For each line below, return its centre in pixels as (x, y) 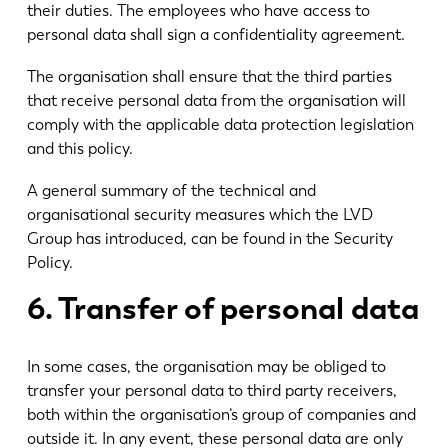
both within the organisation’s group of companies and (221, 414)
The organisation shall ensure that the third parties (209, 77)
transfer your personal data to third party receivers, (211, 390)
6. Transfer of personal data (222, 307)
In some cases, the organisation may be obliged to (206, 366)
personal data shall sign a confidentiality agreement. (215, 35)
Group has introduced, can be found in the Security (209, 238)
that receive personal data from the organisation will (216, 101)
